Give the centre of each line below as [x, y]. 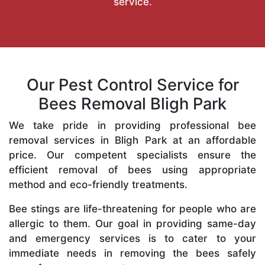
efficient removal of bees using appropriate [132, 169]
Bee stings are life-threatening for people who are [132, 209]
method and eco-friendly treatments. [98, 184]
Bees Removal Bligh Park [132, 104]
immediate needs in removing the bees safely [132, 253]
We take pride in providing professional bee [132, 125]
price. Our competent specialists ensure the [132, 155]
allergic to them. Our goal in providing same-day [132, 223]
